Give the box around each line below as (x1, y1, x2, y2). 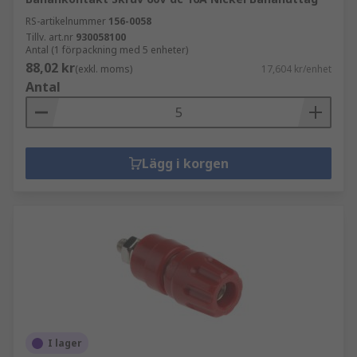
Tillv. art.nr (25, 30, 73, 44)
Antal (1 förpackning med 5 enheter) (25, 43, 188, 57)
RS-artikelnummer (25, 14, 106, 28)
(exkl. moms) (75, 62, 132, 76)
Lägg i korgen (141, 155, 229, 172)
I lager (48, 336, 82, 350)
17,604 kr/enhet (261, 62, 331, 76)
